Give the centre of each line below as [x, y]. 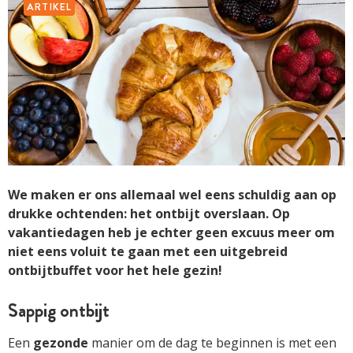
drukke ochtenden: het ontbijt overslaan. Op [149, 213]
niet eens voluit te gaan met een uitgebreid [148, 251]
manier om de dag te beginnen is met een [212, 342]
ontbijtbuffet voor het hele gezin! [115, 270]
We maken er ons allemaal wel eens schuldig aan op [172, 194]
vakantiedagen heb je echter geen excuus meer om [171, 232]
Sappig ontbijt [59, 310]
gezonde [61, 342]
